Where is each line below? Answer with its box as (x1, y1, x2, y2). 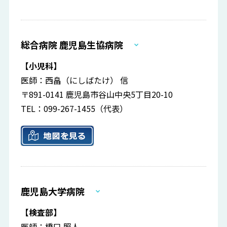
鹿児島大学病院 (21, 184, 85, 198)
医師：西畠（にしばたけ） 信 (21, 74, 129, 87)
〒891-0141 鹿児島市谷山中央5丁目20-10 (21, 88, 173, 101)
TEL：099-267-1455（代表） (21, 102, 128, 115)
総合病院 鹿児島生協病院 (21, 38, 124, 52)
